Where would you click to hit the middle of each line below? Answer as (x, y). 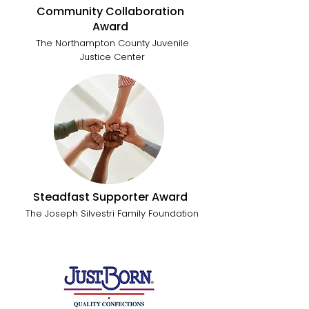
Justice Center (112, 57)
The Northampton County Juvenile (112, 43)
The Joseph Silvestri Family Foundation (112, 213)
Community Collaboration (110, 11)
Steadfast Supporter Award (110, 197)
